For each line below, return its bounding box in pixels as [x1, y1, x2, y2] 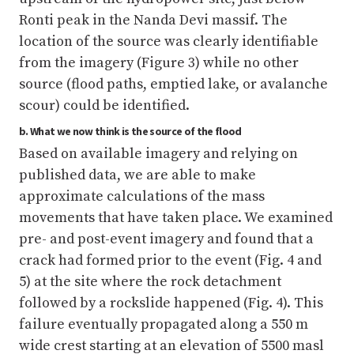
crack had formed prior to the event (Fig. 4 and [19, 251, 322, 270]
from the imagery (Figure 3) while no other [19, 54, 299, 73]
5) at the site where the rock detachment [19, 273, 281, 292]
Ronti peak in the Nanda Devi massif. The [19, 11, 288, 30]
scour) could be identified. [19, 96, 190, 115]
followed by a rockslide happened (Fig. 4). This [19, 294, 323, 313]
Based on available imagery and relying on [19, 145, 298, 164]
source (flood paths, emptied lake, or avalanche [19, 75, 328, 94]
